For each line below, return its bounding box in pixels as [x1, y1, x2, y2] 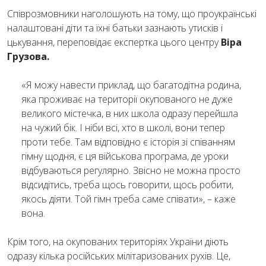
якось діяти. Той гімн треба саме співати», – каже [21, 192, 236, 205]
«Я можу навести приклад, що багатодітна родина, [21, 78, 241, 91]
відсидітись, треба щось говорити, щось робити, [21, 178, 233, 191]
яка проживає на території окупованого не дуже [21, 92, 233, 106]
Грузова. [7, 49, 49, 63]
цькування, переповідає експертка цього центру [7, 35, 221, 49]
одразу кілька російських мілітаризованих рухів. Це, [7, 249, 230, 262]
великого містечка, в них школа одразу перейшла [21, 106, 238, 120]
